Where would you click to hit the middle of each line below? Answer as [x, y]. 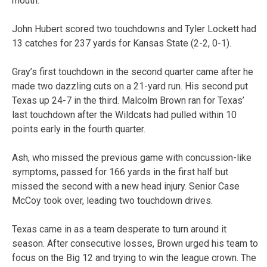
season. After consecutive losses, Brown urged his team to [135, 243]
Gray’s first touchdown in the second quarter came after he [133, 72]
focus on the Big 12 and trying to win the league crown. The [134, 257]
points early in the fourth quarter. [79, 129]
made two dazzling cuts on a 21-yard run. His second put [130, 86]
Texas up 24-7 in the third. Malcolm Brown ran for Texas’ [128, 100]
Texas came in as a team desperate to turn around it [119, 229]
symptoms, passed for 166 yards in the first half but [120, 172]
